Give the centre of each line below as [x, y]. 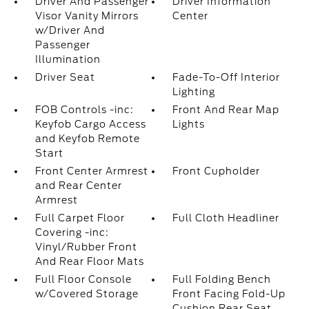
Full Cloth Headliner [226, 218]
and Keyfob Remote [87, 139]
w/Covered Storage [87, 294]
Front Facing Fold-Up [229, 294]
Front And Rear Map [226, 110]
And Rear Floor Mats [89, 261]
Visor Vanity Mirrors [87, 16]
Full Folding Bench [222, 279]
